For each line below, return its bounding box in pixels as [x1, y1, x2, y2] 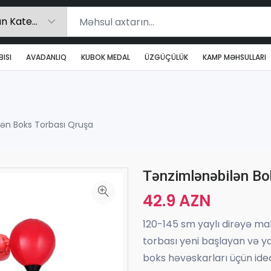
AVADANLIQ [26, 51, 67, 62]
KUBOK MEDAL [81, 51, 130, 62]
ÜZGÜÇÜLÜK [145, 51, 188, 62]
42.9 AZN [143, 189, 211, 212]
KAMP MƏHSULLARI [203, 51, 266, 62]
